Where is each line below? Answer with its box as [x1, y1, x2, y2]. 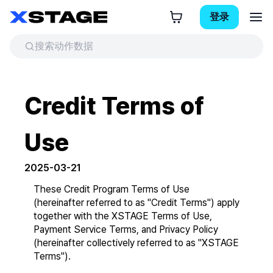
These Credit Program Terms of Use [34, 183, 190, 195]
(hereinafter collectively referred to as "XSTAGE [34, 237, 239, 249]
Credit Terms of [24, 91, 204, 121]
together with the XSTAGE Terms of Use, [34, 210, 212, 222]
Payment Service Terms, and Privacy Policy [34, 224, 218, 235]
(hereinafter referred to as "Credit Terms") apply [34, 197, 239, 208]
